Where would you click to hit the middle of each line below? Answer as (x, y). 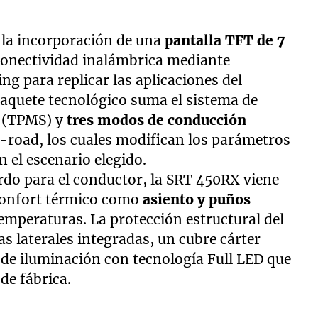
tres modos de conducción (157, 120)
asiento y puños (197, 199)
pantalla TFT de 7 (225, 40)
